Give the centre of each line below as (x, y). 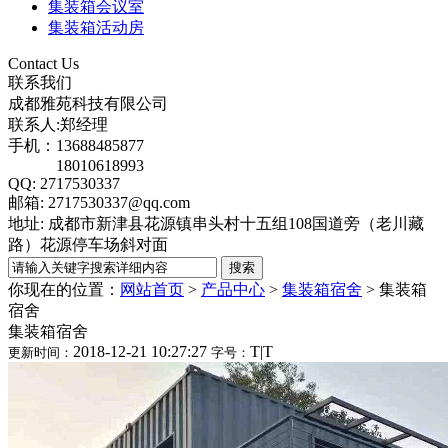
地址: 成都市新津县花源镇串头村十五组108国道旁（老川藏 (216, 223)
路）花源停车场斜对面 (88, 244)
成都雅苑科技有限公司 (88, 103)
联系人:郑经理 (60, 124)
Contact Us (43, 63)
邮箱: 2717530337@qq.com (101, 202)
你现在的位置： (64, 289)
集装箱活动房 (96, 27)
